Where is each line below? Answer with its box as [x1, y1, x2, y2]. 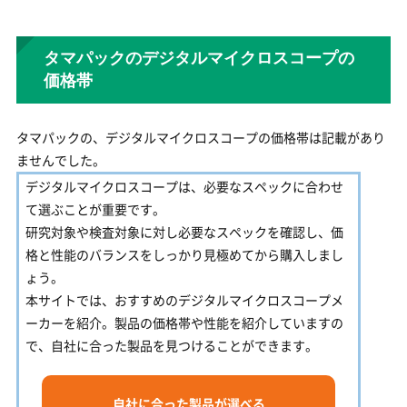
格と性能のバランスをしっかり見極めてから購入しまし [25, 245, 343, 264]
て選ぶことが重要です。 [25, 200, 165, 219]
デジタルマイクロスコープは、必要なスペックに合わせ [25, 177, 343, 196]
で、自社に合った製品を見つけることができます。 [25, 336, 318, 355]
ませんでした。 [15, 151, 105, 169]
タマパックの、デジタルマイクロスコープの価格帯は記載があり [15, 128, 385, 146]
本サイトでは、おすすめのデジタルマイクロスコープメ [25, 291, 343, 310]
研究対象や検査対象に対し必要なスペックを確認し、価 [25, 223, 343, 242]
